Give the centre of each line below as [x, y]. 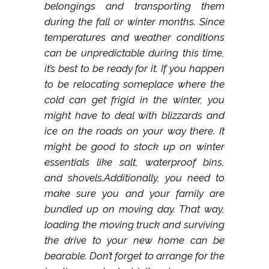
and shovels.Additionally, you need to [134, 178]
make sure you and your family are [134, 194]
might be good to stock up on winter [134, 147]
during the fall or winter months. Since [134, 22]
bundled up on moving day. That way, [134, 209]
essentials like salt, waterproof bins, [134, 162]
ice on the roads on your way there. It [134, 131]
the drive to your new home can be [134, 240]
